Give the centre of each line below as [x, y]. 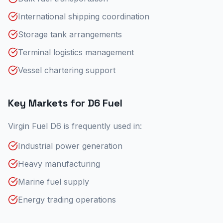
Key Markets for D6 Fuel [65, 103]
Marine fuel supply [54, 182]
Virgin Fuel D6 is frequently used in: [75, 126]
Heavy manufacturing [59, 164]
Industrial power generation [70, 146]
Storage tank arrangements [70, 34]
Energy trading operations [67, 200]
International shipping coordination [84, 16]
